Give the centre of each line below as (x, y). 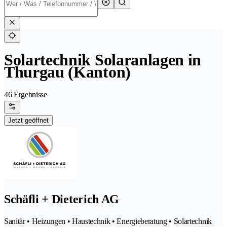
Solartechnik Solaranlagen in (103, 60)
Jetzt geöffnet (28, 121)
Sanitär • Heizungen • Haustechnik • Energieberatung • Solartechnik (108, 221)
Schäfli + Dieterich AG (62, 199)
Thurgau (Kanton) (67, 72)
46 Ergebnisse (26, 95)
